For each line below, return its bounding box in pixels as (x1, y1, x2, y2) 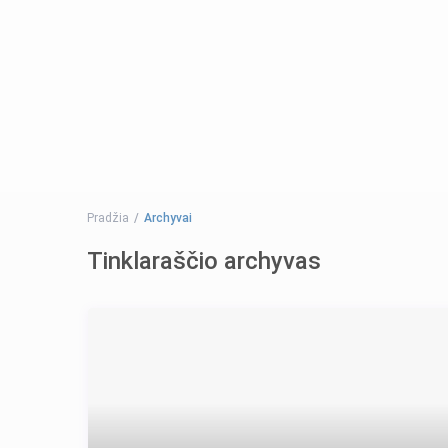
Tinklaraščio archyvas (87, 247, 321, 276)
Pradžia (87, 211, 129, 226)
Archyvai (144, 211, 192, 226)
